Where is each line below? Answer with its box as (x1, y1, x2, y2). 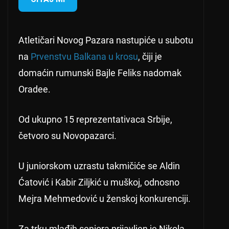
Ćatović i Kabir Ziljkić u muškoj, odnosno (18, 177, 179, 188)
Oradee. (18, 84, 51, 95)
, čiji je (138, 51, 162, 62)
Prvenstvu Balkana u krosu (31, 51, 138, 62)
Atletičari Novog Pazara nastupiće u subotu (18, 35, 193, 46)
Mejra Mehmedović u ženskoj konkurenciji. (18, 193, 191, 204)
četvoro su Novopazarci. (18, 130, 117, 142)
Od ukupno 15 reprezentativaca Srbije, (18, 114, 172, 125)
